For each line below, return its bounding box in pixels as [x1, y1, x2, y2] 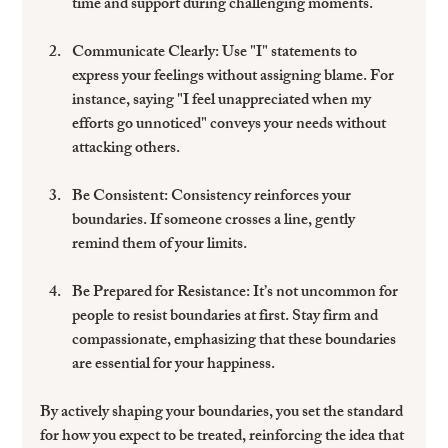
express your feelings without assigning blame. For [72, 63, 398, 93]
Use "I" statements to [219, 39, 361, 69]
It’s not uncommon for [250, 279, 402, 309]
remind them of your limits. [72, 231, 248, 261]
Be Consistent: [72, 183, 169, 213]
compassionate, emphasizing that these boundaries [72, 327, 400, 357]
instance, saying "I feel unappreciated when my [72, 87, 375, 117]
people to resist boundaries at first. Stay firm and [72, 303, 382, 333]
